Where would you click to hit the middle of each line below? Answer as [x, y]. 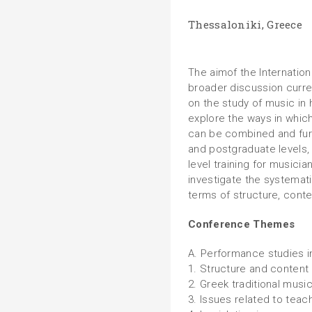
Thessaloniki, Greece [245, 24]
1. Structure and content [249, 269]
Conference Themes [242, 224]
